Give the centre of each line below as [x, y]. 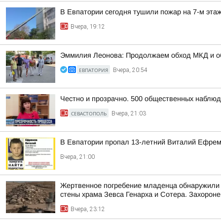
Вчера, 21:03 [129, 113]
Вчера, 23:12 [88, 209]
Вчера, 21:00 [77, 157]
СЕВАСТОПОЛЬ [89, 113]
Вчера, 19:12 [88, 27]
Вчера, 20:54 [130, 70]
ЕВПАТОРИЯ [93, 70]
